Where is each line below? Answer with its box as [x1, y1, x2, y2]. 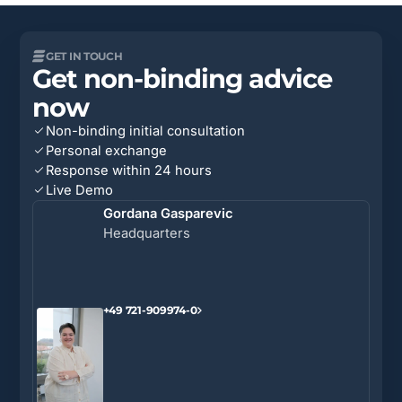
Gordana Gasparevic [102, 205, 233, 223]
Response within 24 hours [46, 162, 212, 179]
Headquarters [102, 225, 190, 242]
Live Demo [46, 181, 113, 198]
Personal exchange [46, 142, 167, 159]
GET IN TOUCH [46, 48, 123, 63]
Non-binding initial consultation [46, 122, 245, 139]
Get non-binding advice [32, 61, 332, 94]
